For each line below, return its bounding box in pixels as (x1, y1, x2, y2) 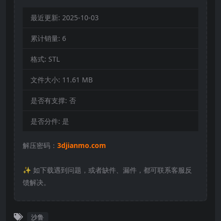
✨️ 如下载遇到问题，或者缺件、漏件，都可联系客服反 (23, 165, 192, 175)
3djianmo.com (57, 140, 106, 150)
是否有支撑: (31, 95, 69, 105)
